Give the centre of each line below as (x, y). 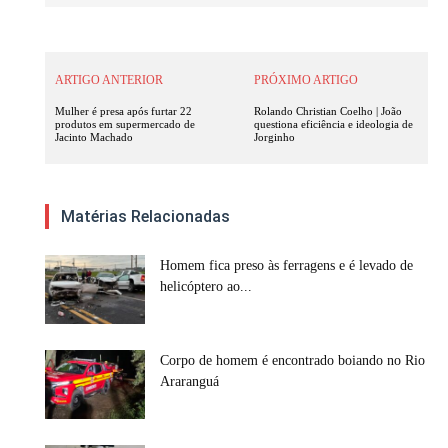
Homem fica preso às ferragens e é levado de (286, 266)
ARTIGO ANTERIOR (109, 80)
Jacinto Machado (94, 137)
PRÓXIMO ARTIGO (306, 80)
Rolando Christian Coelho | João (328, 111)
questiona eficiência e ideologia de (334, 124)
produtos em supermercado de (125, 124)
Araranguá (189, 382)
